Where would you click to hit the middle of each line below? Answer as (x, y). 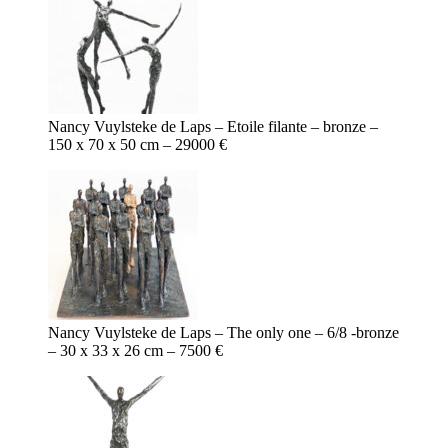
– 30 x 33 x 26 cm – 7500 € (135, 351)
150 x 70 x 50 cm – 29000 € (137, 145)
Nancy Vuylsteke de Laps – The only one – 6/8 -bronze (223, 333)
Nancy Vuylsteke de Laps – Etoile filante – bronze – (213, 127)
